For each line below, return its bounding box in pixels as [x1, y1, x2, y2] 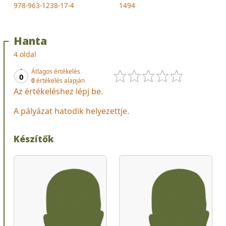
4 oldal [14, 49, 36, 59]
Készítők [14, 132, 54, 145]
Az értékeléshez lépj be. [14, 85, 103, 97]
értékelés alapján [35, 76, 85, 85]
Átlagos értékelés [31, 67, 80, 76]
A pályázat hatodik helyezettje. [14, 105, 129, 117]
